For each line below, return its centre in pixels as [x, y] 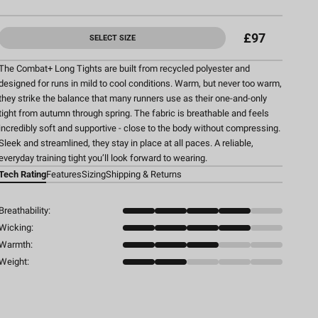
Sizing [94, 175]
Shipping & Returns [144, 175]
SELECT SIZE [112, 38]
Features [64, 175]
